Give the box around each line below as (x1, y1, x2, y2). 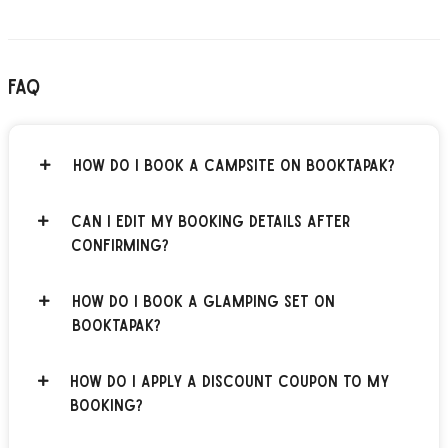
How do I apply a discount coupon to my (69, 371, 389, 389)
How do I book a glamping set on (72, 291, 336, 309)
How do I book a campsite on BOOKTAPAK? (73, 155, 395, 173)
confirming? (70, 235, 169, 253)
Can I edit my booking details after (70, 211, 350, 229)
